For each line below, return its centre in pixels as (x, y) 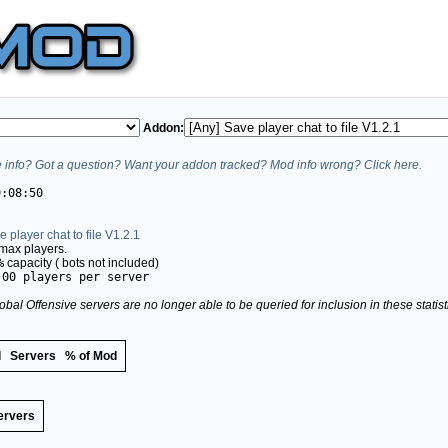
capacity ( (31, 262)
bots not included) (109, 262)
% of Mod (91, 355)
